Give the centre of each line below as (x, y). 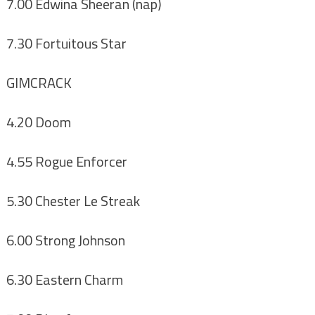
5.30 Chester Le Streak (73, 201)
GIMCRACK (39, 83)
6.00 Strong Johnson (65, 240)
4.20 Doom (38, 122)
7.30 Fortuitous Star (66, 44)
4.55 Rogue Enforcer (66, 162)
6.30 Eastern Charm (64, 280)
